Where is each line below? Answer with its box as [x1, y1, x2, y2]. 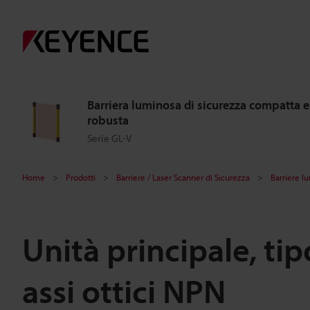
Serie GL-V [87, 131, 131, 145]
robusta [87, 112, 129, 128]
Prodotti [66, 172, 95, 183]
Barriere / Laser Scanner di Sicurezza [116, 172, 250, 183]
